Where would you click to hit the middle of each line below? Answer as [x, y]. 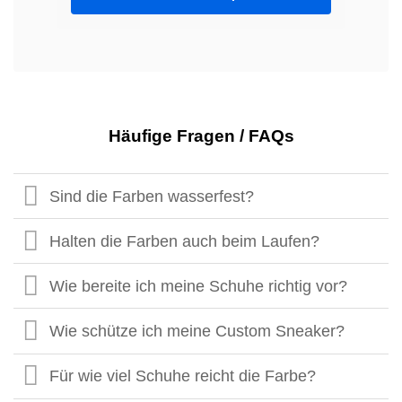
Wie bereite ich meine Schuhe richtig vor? [199, 286]
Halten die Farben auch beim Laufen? [185, 241]
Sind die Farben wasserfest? [152, 196]
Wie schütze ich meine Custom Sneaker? [197, 331]
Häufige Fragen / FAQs [201, 135]
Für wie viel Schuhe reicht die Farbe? [183, 376]
